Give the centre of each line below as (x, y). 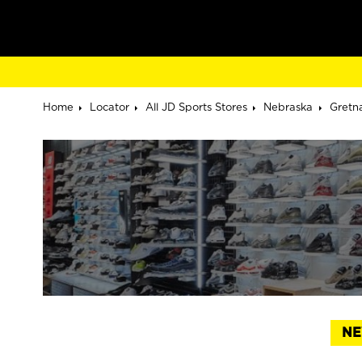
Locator (109, 107)
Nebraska (288, 107)
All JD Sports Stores (197, 107)
